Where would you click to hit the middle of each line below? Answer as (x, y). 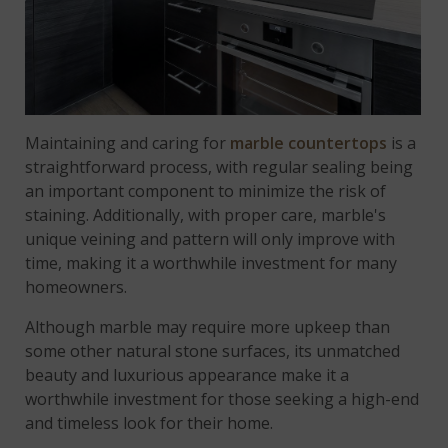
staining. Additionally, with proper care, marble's (206, 214)
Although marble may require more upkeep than (208, 326)
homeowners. (76, 286)
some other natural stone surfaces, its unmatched (213, 350)
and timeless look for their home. (149, 422)
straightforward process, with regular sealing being (219, 166)
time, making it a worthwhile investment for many (211, 262)
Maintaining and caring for (128, 142)
